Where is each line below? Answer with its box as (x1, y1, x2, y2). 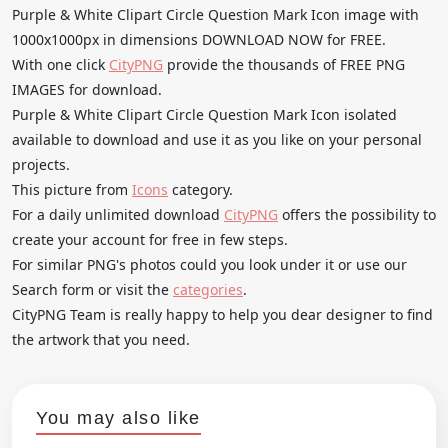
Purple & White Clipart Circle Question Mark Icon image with (12, 4, 419, 24)
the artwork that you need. (12, 329, 190, 349)
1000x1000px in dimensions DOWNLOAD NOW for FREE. (12, 29, 386, 49)
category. (168, 179, 233, 199)
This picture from (12, 179, 132, 199)
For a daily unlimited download (12, 204, 224, 224)
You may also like (36, 407, 201, 428)
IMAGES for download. (12, 79, 162, 99)
